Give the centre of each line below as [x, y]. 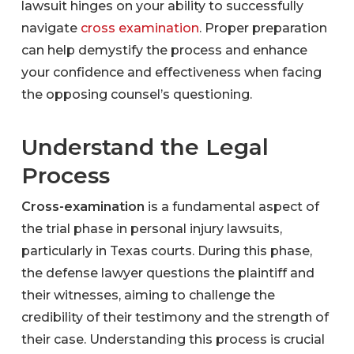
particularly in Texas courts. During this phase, [166, 250]
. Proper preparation [263, 28]
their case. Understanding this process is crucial [173, 339]
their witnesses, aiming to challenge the [148, 295]
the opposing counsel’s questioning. [136, 94]
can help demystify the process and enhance [164, 50]
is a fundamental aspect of [232, 206]
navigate [51, 28]
